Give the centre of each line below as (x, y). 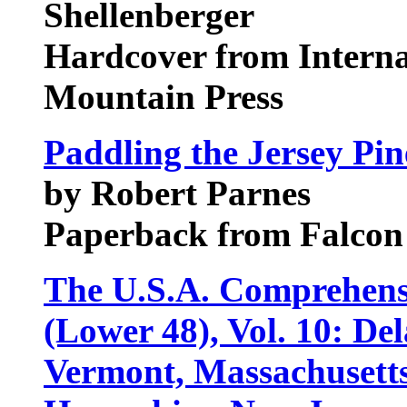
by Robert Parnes (177, 193)
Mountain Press (164, 97)
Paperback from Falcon (223, 234)
